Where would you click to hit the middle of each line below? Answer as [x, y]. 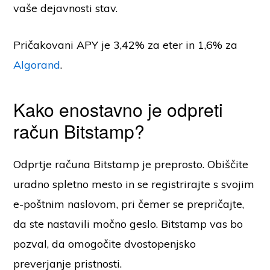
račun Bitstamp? [79, 131]
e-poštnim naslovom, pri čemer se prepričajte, [129, 204]
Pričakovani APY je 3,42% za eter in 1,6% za [126, 45]
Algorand [37, 65]
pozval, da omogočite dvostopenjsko [105, 244]
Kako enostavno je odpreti [118, 110]
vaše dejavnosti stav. [67, 8]
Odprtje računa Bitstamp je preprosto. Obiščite [131, 165]
